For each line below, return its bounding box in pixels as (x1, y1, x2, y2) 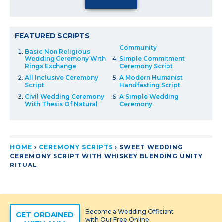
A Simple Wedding (119, 92, 179, 100)
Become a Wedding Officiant (85, 207, 174, 215)
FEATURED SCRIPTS (15, 31, 90, 40)
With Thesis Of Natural (25, 100, 98, 108)
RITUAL (10, 161, 37, 168)
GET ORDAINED (16, 210, 74, 219)
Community (119, 43, 157, 51)
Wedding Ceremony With (25, 55, 106, 62)
